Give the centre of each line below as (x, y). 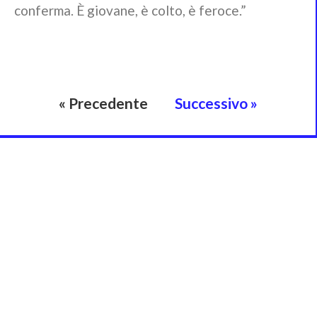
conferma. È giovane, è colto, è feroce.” (130, 10)
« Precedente (103, 103)
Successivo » (216, 103)
